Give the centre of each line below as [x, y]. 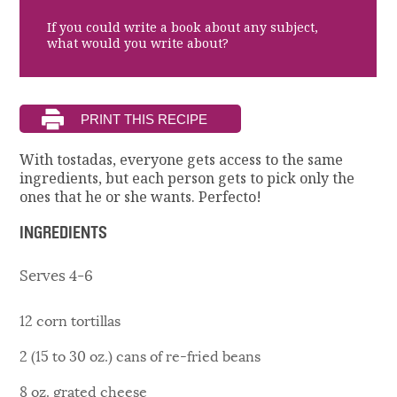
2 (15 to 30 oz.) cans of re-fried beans [140, 354]
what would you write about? [137, 43]
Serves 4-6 [57, 273]
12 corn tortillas [70, 319]
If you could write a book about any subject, [182, 27]
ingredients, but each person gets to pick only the [187, 179]
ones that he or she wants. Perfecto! [141, 197]
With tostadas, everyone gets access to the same [182, 160]
